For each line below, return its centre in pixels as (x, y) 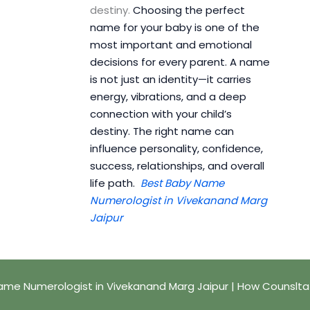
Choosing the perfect (189, 10)
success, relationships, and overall (177, 166)
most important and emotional (171, 45)
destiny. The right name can (162, 131)
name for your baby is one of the (174, 28)
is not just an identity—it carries (170, 80)
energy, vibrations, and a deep (168, 97)
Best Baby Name (182, 183)
